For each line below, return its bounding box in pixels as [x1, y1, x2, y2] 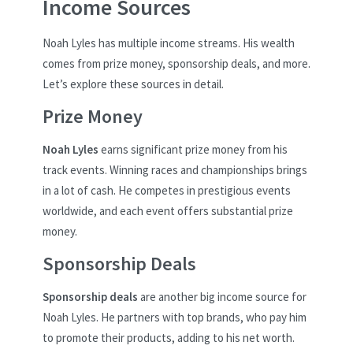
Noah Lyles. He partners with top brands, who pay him [43, 309, 307, 325]
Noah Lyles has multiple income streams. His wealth [43, 35, 295, 51]
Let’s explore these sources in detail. [43, 76, 224, 92]
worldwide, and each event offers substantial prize [43, 203, 293, 218]
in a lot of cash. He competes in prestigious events [43, 182, 291, 198]
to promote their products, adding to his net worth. [43, 329, 295, 345]
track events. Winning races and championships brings [43, 162, 307, 177]
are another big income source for [138, 288, 307, 304]
